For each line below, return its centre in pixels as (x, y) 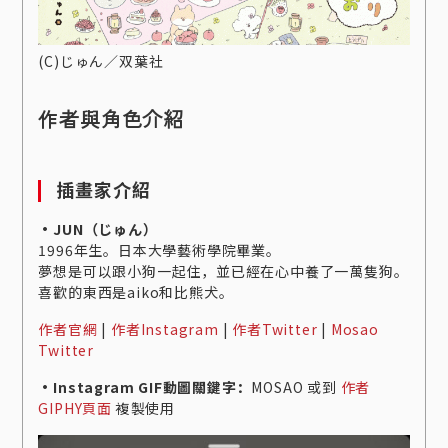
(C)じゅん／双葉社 (101, 61)
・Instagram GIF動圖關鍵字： (145, 387)
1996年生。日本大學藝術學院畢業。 (159, 250)
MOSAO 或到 (296, 387)
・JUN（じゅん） (98, 229)
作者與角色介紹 (111, 119)
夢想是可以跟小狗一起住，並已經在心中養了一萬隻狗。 (223, 271)
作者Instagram (165, 329)
